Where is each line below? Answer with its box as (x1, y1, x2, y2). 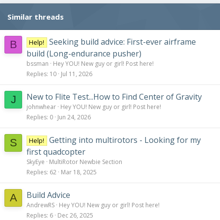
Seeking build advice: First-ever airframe (49, 36, 196, 47)
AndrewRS (27, 200, 55, 209)
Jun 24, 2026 (57, 112, 91, 121)
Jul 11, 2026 (61, 69, 92, 78)
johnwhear (27, 102, 56, 111)
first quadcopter (27, 146, 85, 157)
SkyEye (27, 157, 45, 166)
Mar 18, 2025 (61, 167, 97, 176)
